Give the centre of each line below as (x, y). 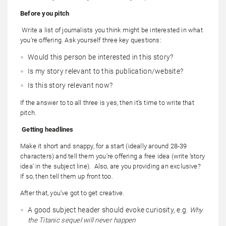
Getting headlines (48, 129)
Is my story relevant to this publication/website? (106, 71)
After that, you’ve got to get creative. (72, 193)
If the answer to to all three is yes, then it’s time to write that (107, 103)
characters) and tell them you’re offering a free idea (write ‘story (113, 156)
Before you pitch (45, 13)
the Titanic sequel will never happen (82, 220)
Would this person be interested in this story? (101, 57)
